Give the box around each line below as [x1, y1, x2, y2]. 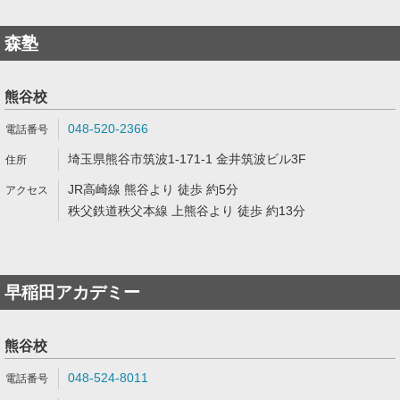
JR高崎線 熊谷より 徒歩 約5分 [68, 182, 238, 196]
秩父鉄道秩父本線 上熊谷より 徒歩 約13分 [68, 204, 305, 218]
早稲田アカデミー [4, 283, 140, 302]
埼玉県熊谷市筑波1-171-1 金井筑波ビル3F [68, 152, 306, 166]
